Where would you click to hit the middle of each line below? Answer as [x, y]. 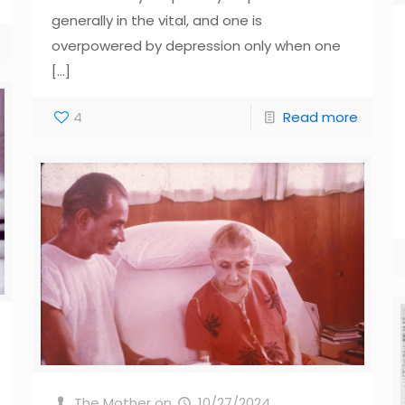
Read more [321, 118]
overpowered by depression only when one [196, 46]
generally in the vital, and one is [156, 21]
